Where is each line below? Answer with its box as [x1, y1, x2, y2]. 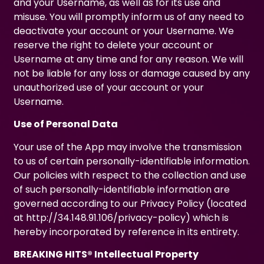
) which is [186, 210, 229, 225]
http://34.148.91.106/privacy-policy [26, 210, 186, 225]
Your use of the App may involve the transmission [14, 140, 242, 154]
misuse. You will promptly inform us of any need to [14, 9, 245, 24]
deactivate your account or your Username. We [14, 24, 235, 38]
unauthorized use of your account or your [14, 80, 204, 94]
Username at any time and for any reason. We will [14, 52, 244, 66]
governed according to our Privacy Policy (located [14, 196, 247, 210]
